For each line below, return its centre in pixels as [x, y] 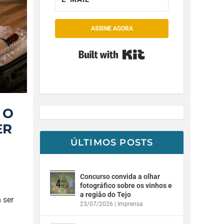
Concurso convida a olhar [120, 176]
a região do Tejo [106, 194]
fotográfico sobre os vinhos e [126, 185]
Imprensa [130, 204]
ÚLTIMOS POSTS [112, 142]
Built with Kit [165, 50]
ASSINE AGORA [112, 28]
